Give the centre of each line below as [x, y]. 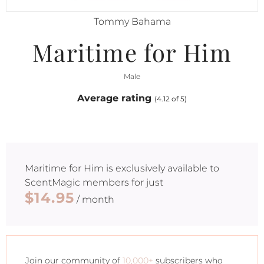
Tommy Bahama [132, 22]
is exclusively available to [161, 168]
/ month [95, 199]
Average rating [116, 98]
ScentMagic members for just [94, 182]
